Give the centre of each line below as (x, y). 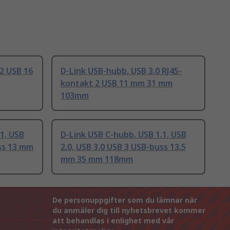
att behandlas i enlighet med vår (113, 221)
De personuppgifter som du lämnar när (125, 200)
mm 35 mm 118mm (97, 159)
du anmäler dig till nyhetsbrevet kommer (129, 210)
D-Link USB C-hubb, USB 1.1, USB (123, 135)
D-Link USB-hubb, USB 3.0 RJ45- (121, 71)
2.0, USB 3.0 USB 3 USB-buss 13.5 (123, 147)
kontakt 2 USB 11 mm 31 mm (117, 83)
